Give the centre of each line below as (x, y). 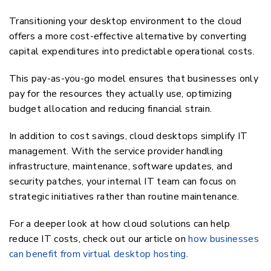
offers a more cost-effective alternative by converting (128, 37)
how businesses (224, 239)
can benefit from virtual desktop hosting (98, 254)
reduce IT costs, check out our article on (99, 239)
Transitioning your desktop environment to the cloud (126, 21)
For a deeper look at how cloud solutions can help (120, 224)
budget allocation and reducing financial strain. (111, 109)
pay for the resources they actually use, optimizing (121, 94)
